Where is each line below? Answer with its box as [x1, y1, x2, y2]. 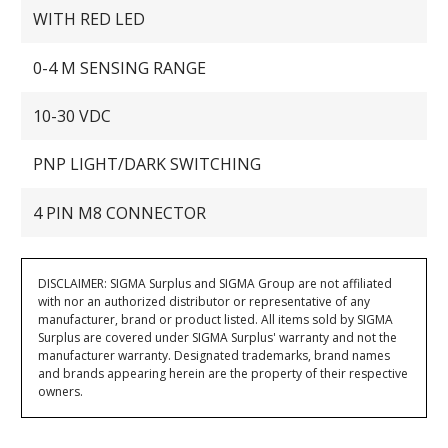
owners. [38, 382, 84, 400]
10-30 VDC [33, 104, 112, 127]
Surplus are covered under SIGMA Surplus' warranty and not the [38, 328, 398, 346]
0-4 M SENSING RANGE [33, 56, 207, 79]
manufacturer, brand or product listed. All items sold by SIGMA [38, 310, 394, 328]
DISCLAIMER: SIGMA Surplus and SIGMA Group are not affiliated [38, 274, 393, 292]
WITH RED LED [33, 8, 146, 31]
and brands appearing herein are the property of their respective [38, 364, 409, 382]
